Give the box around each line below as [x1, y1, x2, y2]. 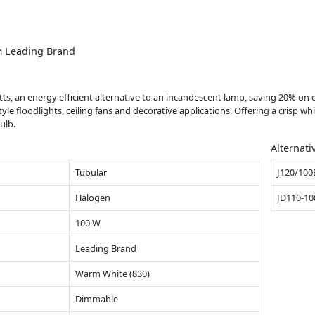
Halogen [75, 191, 110, 205]
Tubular [75, 166, 107, 179]
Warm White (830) [75, 267, 150, 281]
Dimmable [75, 292, 118, 306]
